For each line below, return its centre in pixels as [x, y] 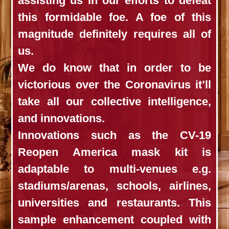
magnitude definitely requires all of [114, 34]
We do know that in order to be [114, 68]
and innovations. [61, 118]
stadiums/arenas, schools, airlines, [114, 186]
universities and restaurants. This [114, 203]
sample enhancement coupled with [114, 220]
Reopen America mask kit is [114, 152]
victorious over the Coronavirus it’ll [114, 85]
